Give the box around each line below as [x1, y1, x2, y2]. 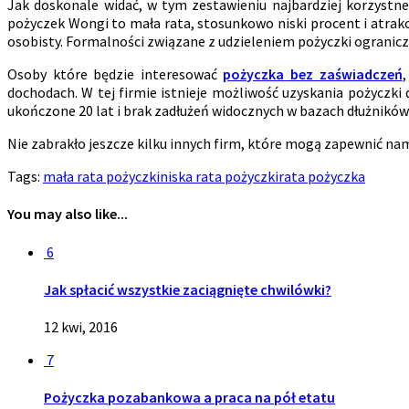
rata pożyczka [278, 167, 365, 186]
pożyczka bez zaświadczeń [223, 65, 403, 84]
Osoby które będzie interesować [7, 65, 224, 84]
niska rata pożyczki [160, 167, 278, 186]
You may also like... [7, 204, 128, 224]
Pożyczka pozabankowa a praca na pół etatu [44, 388, 335, 407]
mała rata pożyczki [43, 167, 160, 186]
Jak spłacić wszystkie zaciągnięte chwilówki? [44, 279, 331, 299]
